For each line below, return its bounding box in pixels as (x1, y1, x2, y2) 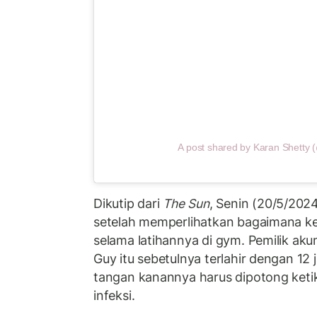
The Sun (163, 196, 209, 212)
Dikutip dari (93, 196, 163, 212)
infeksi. (93, 288, 135, 304)
